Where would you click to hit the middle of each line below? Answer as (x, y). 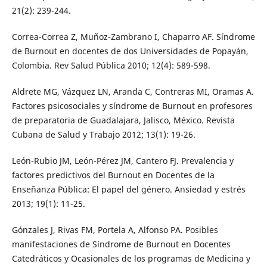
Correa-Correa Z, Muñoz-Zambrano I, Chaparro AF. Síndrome (133, 37)
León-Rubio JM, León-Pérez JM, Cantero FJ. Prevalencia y (122, 161)
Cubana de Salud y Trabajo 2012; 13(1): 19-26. (103, 135)
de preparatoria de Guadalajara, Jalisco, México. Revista (123, 120)
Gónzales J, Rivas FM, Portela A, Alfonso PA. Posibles (115, 230)
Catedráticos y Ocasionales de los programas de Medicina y (131, 259)
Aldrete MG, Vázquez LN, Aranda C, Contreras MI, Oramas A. (133, 92)
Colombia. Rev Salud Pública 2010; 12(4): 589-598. (111, 66)
